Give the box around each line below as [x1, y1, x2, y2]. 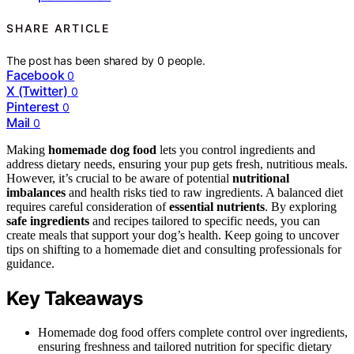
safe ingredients [6, 213, 89, 228]
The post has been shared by [6, 53, 158, 67]
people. [167, 53, 205, 67]
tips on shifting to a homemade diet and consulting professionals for [6, 242, 341, 256]
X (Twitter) [6, 82, 68, 99]
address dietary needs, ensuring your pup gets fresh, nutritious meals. [6, 156, 348, 171]
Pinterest [6, 98, 60, 115]
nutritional [232, 171, 289, 185]
